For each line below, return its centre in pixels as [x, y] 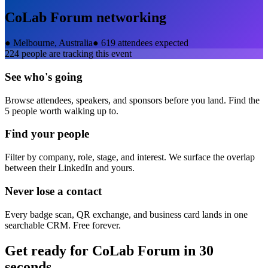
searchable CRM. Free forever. [63, 225]
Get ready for [48, 250]
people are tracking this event [75, 54]
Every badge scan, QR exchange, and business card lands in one [126, 214]
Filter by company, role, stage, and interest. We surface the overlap [130, 157]
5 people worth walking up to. [62, 111]
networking [130, 18]
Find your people [47, 134]
